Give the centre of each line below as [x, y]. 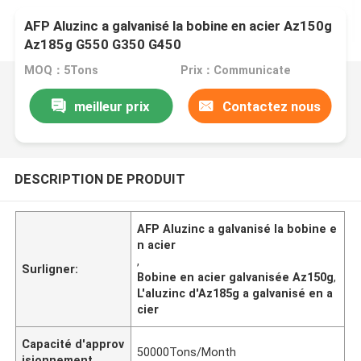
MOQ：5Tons [62, 71]
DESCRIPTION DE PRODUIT [100, 178]
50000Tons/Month [187, 352]
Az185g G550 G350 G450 [103, 45]
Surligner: [50, 269]
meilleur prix [112, 106]
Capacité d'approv [73, 344]
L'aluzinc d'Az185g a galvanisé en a [235, 293]
